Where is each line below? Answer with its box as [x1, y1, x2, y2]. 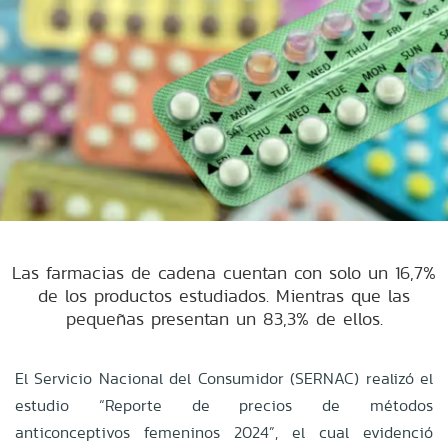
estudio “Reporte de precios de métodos [15, 393, 433, 417]
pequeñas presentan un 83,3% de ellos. [65, 305, 383, 331]
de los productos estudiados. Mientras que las [38, 282, 410, 308]
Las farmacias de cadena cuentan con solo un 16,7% [12, 259, 436, 285]
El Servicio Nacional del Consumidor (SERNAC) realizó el [15, 366, 433, 390]
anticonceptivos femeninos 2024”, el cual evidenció [15, 420, 433, 444]
